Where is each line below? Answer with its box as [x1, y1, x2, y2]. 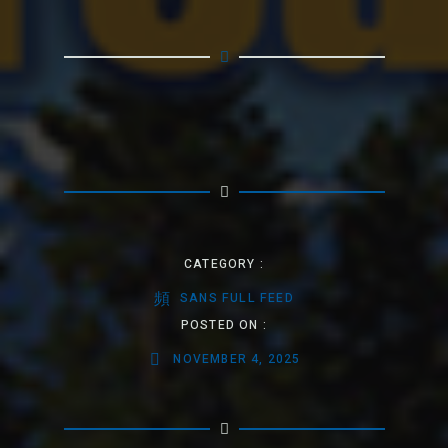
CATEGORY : [184, 254, 264, 273]
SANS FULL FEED [180, 289, 294, 308]
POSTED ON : [180, 315, 268, 334]
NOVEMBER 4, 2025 [173, 350, 301, 369]
